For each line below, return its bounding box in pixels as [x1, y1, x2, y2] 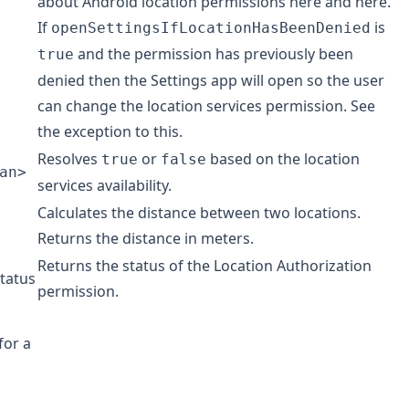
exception [64, 121, 131, 142]
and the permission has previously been [74, 44, 353, 65]
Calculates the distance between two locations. [37, 203, 361, 224]
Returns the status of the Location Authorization [37, 256, 372, 277]
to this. [131, 121, 183, 142]
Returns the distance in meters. [37, 228, 254, 249]
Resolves [37, 149, 101, 170]
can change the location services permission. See [37, 96, 375, 117]
